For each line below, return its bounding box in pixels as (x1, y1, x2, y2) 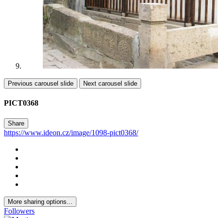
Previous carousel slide (8, 80, 73, 88)
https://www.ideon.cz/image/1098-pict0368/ (4, 128, 138, 137)
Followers (4, 206, 35, 215)
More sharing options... (8, 198, 73, 205)
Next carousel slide (83, 80, 137, 88)
